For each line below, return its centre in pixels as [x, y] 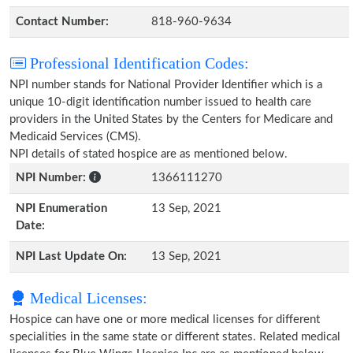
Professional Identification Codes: [137, 63]
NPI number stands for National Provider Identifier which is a [166, 85]
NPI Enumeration [61, 208]
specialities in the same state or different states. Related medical [175, 337]
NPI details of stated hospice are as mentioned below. [149, 154]
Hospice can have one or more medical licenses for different [165, 320]
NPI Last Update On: [71, 256]
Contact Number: [62, 22]
